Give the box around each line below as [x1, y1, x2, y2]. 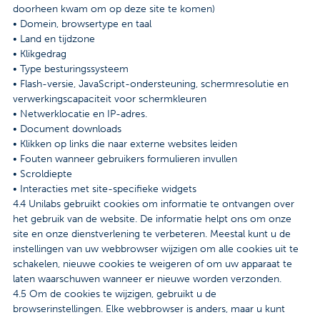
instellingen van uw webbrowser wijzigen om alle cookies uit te [13, 243, 299, 256]
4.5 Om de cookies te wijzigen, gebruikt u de [13, 288, 216, 301]
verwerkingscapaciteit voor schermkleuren [13, 93, 206, 106]
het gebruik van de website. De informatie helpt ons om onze [13, 213, 291, 226]
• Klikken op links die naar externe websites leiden [13, 138, 237, 151]
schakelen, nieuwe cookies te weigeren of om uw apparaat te [13, 258, 292, 271]
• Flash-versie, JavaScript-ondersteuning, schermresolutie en [13, 78, 289, 91]
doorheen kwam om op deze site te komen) [13, 3, 215, 16]
